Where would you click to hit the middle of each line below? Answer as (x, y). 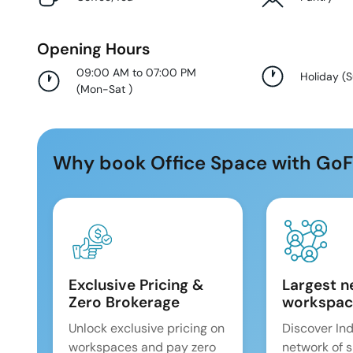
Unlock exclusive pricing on (147, 329)
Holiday (320, 76)
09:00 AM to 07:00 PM (136, 73)
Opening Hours (93, 49)
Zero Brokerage (124, 303)
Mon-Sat (104, 89)
